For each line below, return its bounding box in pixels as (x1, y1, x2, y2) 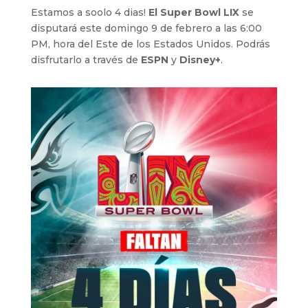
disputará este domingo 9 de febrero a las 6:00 (30, 21, 262, 34)
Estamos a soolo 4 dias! (30, 5, 148, 19)
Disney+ (179, 53, 221, 66)
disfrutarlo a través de (30, 53, 141, 66)
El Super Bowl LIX (148, 5, 239, 19)
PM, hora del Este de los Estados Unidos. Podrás (30, 37, 270, 50)
